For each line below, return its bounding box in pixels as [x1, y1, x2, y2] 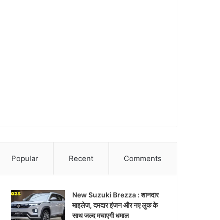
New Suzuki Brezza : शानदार [72, 190, 159, 199]
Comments [124, 153, 162, 163]
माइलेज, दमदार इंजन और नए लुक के [72, 200, 158, 209]
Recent [69, 153, 93, 163]
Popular [11, 153, 38, 163]
